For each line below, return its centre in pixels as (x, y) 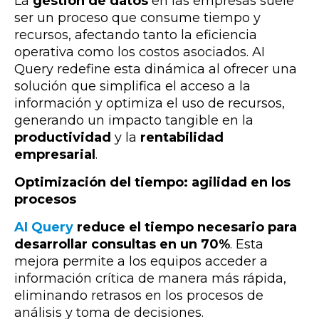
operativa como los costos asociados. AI (140, 52)
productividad (64, 137)
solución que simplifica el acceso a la (132, 86)
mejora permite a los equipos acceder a (141, 261)
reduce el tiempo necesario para (185, 227)
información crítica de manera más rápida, (150, 278)
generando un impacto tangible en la (134, 120)
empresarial (55, 154)
